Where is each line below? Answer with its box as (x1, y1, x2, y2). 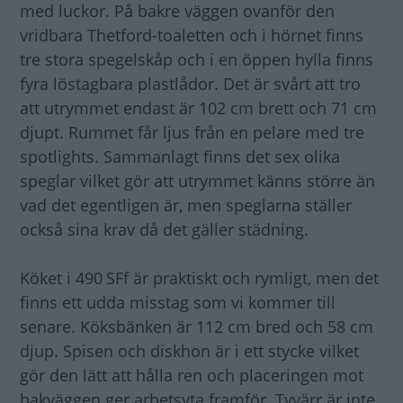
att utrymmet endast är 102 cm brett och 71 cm (20, 96, 377, 119)
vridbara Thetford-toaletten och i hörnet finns (20, 23, 363, 46)
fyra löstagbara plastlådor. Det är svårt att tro (20, 72, 361, 94)
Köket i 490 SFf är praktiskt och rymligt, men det (20, 266, 379, 289)
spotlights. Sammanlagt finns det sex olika (20, 145, 340, 167)
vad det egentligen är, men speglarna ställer (20, 193, 352, 216)
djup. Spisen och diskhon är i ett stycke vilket (20, 339, 359, 362)
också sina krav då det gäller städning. (20, 218, 309, 240)
